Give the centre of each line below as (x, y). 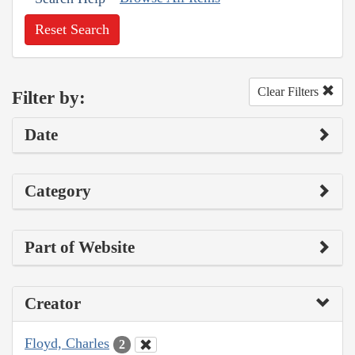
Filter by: (49, 97)
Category (58, 191)
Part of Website (80, 248)
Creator (53, 304)
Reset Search (72, 30)
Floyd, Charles (67, 344)
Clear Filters (290, 92)
